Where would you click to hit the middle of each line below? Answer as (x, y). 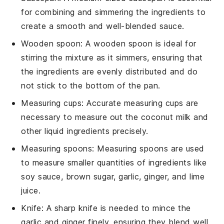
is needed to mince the (144, 208)
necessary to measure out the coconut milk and (115, 117)
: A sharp (60, 208)
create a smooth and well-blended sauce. (103, 26)
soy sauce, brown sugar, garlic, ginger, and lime (113, 177)
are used (186, 149)
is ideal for (174, 44)
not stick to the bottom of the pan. (91, 86)
